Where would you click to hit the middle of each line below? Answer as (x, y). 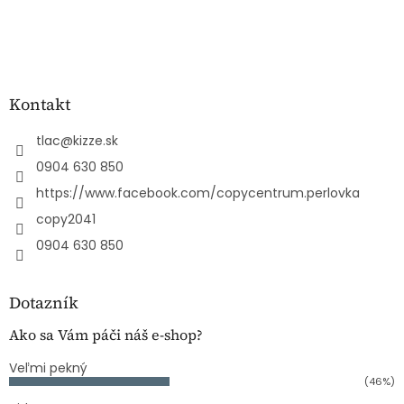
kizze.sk (96, 141)
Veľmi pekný (48, 368)
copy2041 (66, 220)
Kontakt (40, 105)
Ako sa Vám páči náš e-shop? (106, 335)
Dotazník (44, 303)
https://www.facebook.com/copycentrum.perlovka (198, 193)
